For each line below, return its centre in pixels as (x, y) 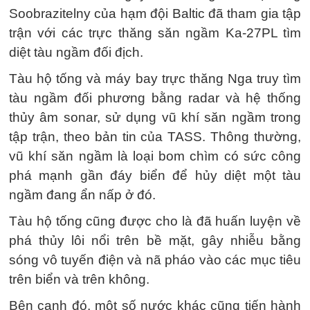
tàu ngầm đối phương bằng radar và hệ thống (155, 98)
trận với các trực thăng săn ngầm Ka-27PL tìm (155, 33)
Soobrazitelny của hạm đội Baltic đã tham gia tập (155, 13)
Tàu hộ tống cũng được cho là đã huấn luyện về (155, 221)
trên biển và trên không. (79, 279)
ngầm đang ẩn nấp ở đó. (82, 195)
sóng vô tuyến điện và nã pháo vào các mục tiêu (155, 260)
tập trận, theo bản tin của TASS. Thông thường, (155, 137)
